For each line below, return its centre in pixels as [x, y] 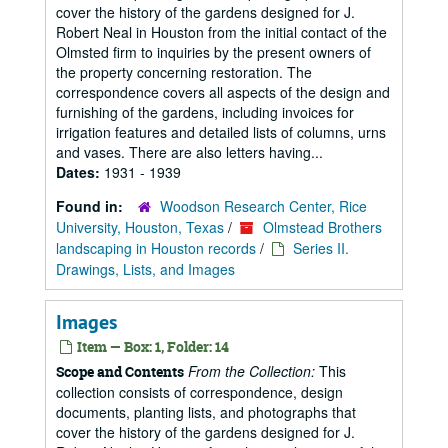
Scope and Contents [120, 371]
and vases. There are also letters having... [189, 152]
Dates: [80, 172]
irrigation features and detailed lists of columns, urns [221, 132]
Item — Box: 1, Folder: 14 [151, 346]
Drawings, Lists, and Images [145, 269]
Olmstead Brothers [322, 227]
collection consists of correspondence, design [199, 392]
